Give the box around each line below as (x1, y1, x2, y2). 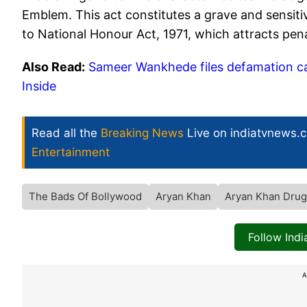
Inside (22, 79, 56, 94)
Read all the (32, 126, 101, 140)
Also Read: (22, 60, 85, 75)
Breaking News (101, 126, 184, 140)
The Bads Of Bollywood (29, 190, 142, 204)
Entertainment (32, 145, 110, 160)
